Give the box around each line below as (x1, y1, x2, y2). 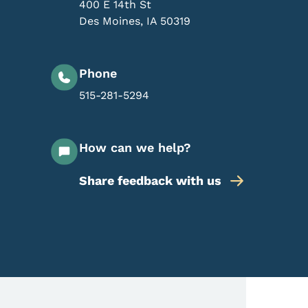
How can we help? (79, 140, 191, 155)
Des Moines (79, 14, 140, 27)
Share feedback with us (79, 173, 221, 188)
